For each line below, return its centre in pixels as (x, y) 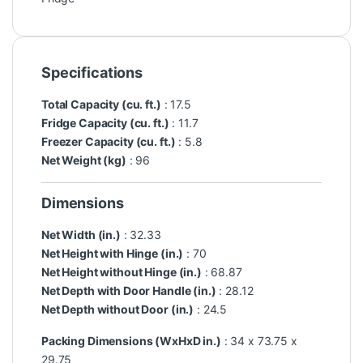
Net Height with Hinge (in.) (113, 254)
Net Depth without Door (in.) (118, 310)
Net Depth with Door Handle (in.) (129, 291)
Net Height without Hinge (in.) (122, 272)
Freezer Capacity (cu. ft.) (109, 142)
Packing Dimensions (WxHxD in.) (131, 341)
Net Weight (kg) (84, 160)
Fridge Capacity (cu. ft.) (105, 123)
